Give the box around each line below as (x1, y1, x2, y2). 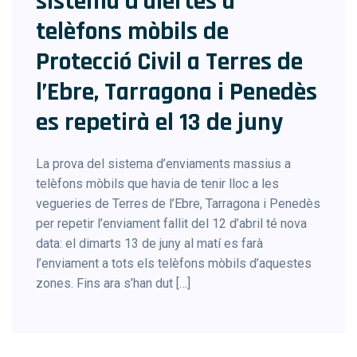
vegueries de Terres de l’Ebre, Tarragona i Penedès (36, 196, 320, 211)
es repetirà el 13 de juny (36, 106, 283, 139)
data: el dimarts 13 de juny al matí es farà (36, 236, 263, 251)
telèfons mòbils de (36, 15, 229, 48)
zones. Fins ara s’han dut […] (36, 276, 190, 291)
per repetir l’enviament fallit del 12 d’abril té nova (36, 216, 307, 231)
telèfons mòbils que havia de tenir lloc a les (36, 176, 279, 191)
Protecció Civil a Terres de (36, 45, 303, 78)
